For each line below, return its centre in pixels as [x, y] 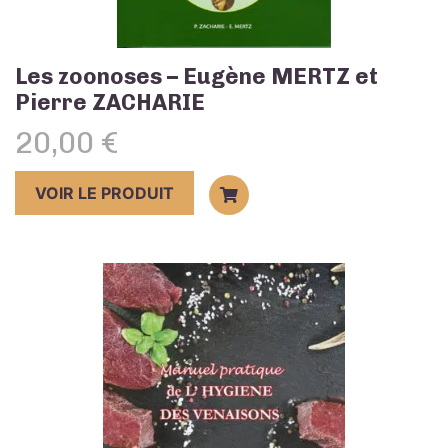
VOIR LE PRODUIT [104, 192]
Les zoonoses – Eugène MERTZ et [196, 76]
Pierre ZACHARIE [110, 102]
